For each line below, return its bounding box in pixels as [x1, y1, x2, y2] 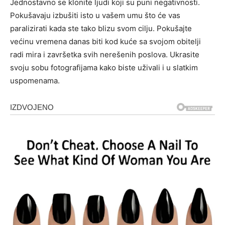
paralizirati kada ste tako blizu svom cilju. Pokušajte [10, 24, 192, 33]
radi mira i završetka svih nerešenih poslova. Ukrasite [10, 50, 199, 59]
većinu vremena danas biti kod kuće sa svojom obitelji [10, 37, 201, 46]
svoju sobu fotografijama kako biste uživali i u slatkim [10, 63, 198, 72]
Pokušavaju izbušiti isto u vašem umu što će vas [10, 11, 180, 20]
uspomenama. [10, 76, 60, 85]
